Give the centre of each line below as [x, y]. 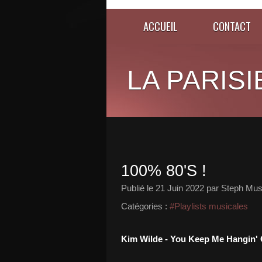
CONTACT [232, 26]
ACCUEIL [161, 26]
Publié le [138, 188]
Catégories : [144, 206]
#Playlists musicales [209, 206]
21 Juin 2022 [180, 188]
